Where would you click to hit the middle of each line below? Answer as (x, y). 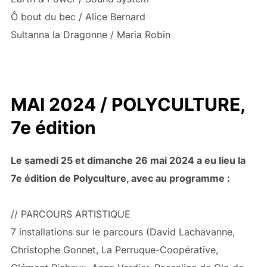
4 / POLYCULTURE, (164, 105)
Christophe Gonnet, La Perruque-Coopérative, (114, 250)
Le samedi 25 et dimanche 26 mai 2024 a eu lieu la (128, 161)
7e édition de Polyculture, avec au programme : (120, 178)
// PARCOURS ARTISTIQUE (70, 214)
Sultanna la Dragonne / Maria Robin (90, 35)
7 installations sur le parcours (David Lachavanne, (122, 232)
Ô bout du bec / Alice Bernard (78, 17)
